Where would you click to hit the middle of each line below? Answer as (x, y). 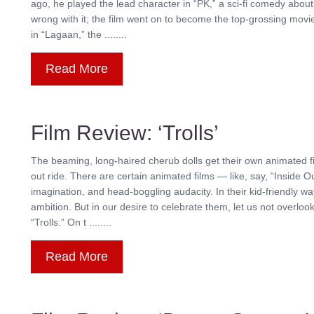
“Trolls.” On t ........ (71, 222)
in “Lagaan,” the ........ (79, 34)
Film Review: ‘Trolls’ (125, 133)
